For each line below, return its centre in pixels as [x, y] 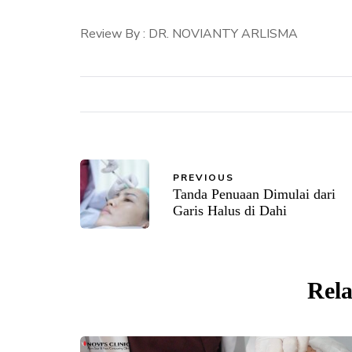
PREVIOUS [203, 177]
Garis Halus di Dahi [230, 210]
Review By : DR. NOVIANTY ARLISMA [189, 34]
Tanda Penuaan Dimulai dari [254, 194]
